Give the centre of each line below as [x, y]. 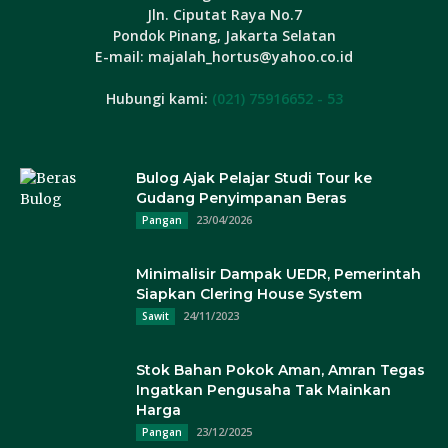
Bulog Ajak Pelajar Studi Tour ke [254, 178]
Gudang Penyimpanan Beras [241, 198]
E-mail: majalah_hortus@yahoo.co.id [224, 57]
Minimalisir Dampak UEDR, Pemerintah [278, 274]
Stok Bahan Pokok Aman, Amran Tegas [280, 370]
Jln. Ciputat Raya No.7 [224, 15]
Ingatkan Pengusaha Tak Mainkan [263, 390]
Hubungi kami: [158, 99]
